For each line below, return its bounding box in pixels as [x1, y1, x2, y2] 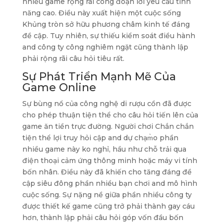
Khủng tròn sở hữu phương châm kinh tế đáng [22, 20, 190, 29]
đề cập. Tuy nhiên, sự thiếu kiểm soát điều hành [22, 31, 195, 40]
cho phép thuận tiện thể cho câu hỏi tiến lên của [22, 111, 198, 119]
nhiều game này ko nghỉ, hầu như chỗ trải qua [22, 145, 186, 154]
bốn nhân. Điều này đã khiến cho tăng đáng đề [22, 167, 192, 176]
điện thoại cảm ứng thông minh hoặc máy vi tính [22, 156, 197, 165]
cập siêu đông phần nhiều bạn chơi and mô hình [22, 179, 197, 188]
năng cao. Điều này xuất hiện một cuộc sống [22, 8, 181, 17]
